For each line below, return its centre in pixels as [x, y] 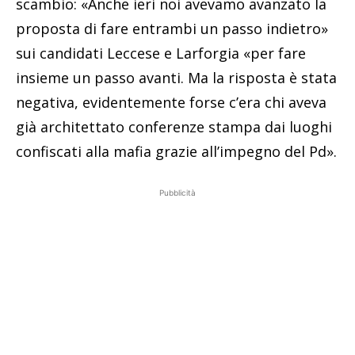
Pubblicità [177, 193]
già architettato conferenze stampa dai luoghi [174, 127]
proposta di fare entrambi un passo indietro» [172, 29]
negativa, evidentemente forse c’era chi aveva [171, 103]
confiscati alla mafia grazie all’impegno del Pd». [176, 152]
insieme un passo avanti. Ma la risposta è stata [176, 78]
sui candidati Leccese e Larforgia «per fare [161, 53]
